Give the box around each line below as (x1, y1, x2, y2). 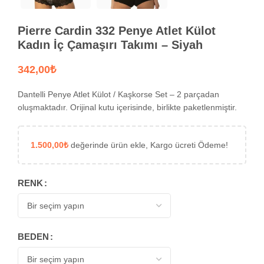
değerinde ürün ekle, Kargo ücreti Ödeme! (68, 140, 228, 150)
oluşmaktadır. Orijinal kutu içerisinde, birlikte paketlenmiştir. (18, 103, 237, 112)
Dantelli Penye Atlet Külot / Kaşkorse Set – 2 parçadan (18, 90, 219, 99)
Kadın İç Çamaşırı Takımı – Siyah (18, 38, 203, 51)
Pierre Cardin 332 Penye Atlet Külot (18, 24, 216, 37)
